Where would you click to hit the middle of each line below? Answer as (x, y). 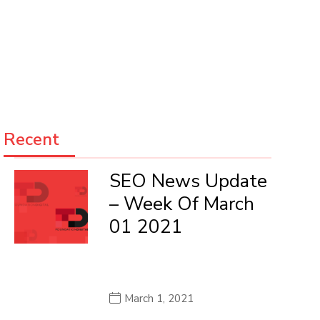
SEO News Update (188, 181)
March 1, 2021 (159, 299)
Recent (32, 139)
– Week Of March (181, 204)
